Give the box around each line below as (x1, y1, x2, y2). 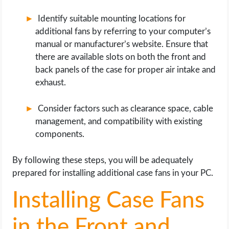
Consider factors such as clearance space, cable (38, 104, 214, 113)
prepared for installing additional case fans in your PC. (12, 169, 214, 177)
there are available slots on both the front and (35, 53, 207, 61)
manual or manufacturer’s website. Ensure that (35, 40, 209, 49)
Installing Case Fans (12, 190, 205, 212)
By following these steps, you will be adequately (12, 156, 194, 165)
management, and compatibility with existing (35, 117, 203, 126)
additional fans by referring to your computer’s (35, 27, 211, 36)
